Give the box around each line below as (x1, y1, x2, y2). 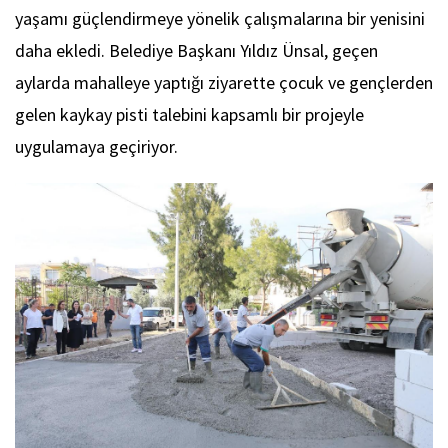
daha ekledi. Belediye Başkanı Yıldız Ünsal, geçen (15, 39, 378, 63)
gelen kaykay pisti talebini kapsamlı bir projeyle (15, 103, 364, 127)
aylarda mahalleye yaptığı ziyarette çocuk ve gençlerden (15, 71, 433, 95)
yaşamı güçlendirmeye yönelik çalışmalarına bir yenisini (15, 7, 425, 31)
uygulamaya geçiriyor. (15, 135, 178, 159)
